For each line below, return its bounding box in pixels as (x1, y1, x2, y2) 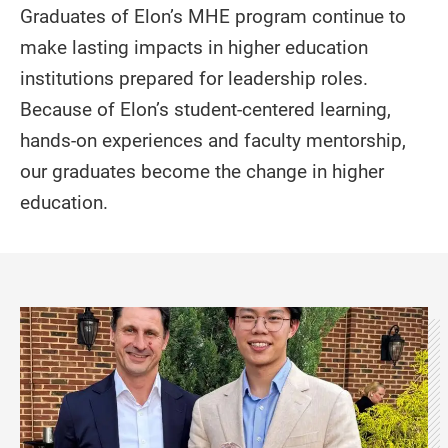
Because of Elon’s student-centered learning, (20, 96, 391, 121)
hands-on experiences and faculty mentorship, (20, 127, 406, 152)
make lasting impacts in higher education (20, 34, 368, 59)
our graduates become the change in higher (20, 158, 384, 183)
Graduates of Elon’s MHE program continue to (20, 3, 406, 28)
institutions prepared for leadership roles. (20, 65, 368, 90)
